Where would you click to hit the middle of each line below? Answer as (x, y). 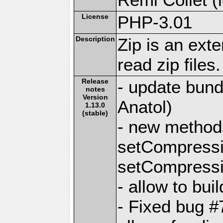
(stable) (95, 113)
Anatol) (145, 107)
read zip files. (169, 64)
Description (95, 39)
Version (95, 97)
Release (95, 81)
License (95, 16)
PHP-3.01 (155, 22)
